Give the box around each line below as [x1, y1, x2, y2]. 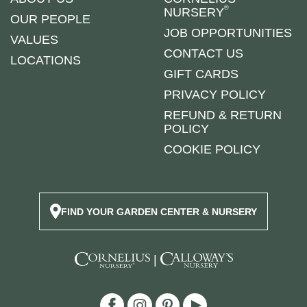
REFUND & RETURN [164, 108, 282, 122]
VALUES [10, 32, 58, 47]
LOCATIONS [10, 53, 81, 67]
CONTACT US [164, 46, 243, 60]
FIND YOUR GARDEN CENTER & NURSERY [61, 206, 257, 217]
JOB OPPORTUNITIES [164, 25, 292, 40]
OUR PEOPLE [10, 12, 90, 26]
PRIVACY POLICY [164, 87, 266, 101]
